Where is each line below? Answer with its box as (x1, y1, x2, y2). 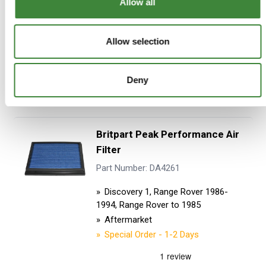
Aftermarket (104, 214, 152, 225)
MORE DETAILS (140, 87, 199, 98)
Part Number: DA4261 (96, 163, 180, 174)
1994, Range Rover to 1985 (96, 199, 201, 210)
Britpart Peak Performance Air (96, 128, 239, 140)
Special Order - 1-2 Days (104, 229, 199, 240)
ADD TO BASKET (140, 54, 199, 64)
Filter (96, 143, 121, 156)
